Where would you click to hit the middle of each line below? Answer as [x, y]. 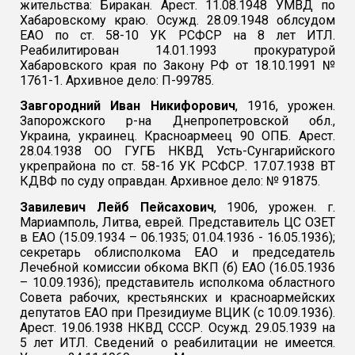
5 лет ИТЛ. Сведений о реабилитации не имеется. [177, 342]
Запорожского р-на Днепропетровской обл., [177, 121]
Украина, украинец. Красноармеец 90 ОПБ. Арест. [177, 136]
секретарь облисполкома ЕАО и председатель [177, 252]
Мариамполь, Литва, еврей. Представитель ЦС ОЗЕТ [177, 222]
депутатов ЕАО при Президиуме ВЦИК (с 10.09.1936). [177, 312]
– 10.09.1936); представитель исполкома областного [177, 282]
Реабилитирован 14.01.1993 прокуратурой [177, 50]
